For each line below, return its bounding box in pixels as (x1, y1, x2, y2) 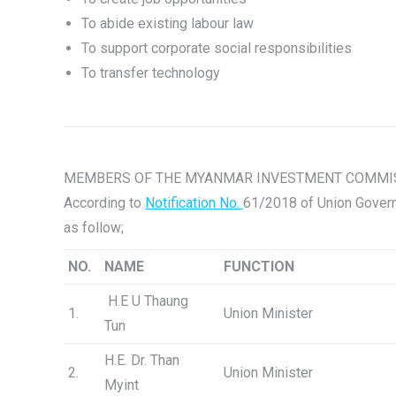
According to (64, 194, 145, 211)
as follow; (64, 219, 124, 236)
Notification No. (145, 194, 243, 211)
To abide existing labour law (81, 15, 254, 32)
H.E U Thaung (104, 293, 188, 309)
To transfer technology (81, 65, 220, 81)
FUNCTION (224, 258, 294, 275)
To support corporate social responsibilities (81, 40, 352, 57)
